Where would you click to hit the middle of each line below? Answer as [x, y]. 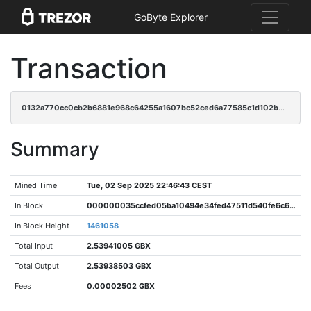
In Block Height [42, 226]
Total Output [37, 266]
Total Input [34, 246]
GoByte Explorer [171, 17]
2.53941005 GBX [119, 246]
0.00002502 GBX [121, 286]
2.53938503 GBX [119, 266]
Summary [55, 149]
